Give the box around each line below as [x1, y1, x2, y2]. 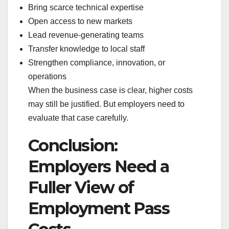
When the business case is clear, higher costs [28, 86, 193, 95]
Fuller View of [28, 177, 134, 198]
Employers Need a [28, 156, 169, 177]
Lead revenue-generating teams [28, 31, 144, 40]
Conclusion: [28, 135, 118, 156]
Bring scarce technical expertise [28, 3, 144, 12]
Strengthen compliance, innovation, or [28, 58, 165, 67]
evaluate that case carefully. [28, 113, 128, 123]
